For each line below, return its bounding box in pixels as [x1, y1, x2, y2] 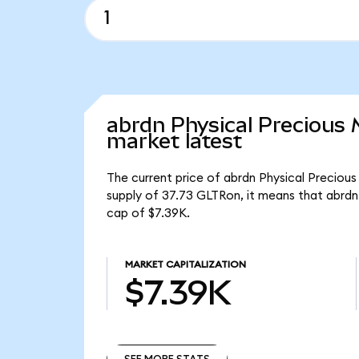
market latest [106, 129, 242, 154]
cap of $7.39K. [106, 208, 190, 220]
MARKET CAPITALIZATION [124, 260, 246, 270]
